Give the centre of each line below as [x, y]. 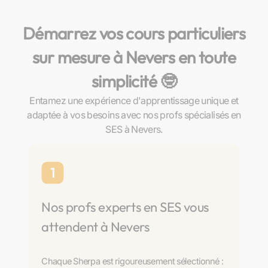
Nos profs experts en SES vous [125, 207]
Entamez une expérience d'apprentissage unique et [134, 100]
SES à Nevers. [134, 129]
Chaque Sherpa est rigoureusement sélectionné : [132, 261]
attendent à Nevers [96, 227]
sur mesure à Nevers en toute [134, 57]
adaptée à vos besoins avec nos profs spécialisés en [134, 115]
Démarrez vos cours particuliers [134, 33]
